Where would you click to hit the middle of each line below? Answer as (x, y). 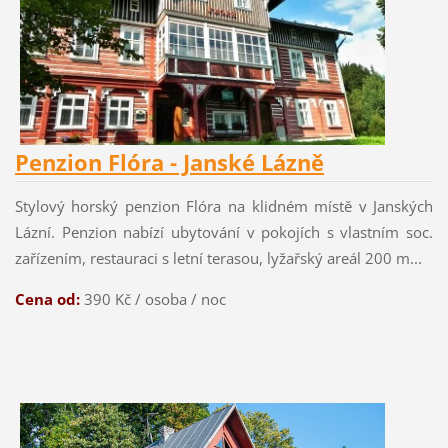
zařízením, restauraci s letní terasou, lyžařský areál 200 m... (220, 258)
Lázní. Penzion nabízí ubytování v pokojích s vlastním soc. (224, 232)
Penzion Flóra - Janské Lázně (169, 163)
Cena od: (47, 299)
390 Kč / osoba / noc (152, 299)
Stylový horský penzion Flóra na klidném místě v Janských (224, 206)
